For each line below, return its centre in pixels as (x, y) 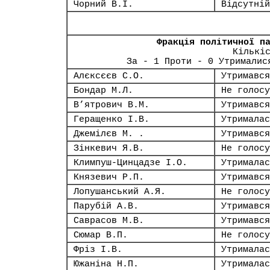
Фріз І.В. (98, 250)
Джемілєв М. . (109, 134)
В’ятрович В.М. (111, 105)
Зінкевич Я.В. (109, 148)
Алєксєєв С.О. (109, 76)
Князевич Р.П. (109, 177)
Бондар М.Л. (103, 90)
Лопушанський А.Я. (120, 192)
